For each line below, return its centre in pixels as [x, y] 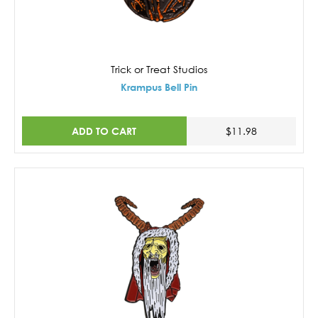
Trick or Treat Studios [159, 70]
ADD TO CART [104, 131]
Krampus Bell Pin [159, 87]
